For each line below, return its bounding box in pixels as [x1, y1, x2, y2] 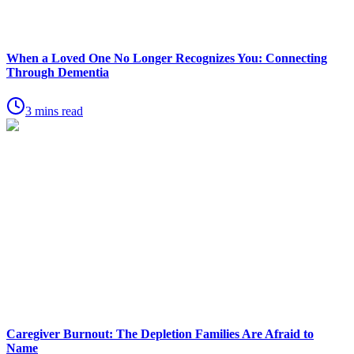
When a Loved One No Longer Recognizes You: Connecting [6, 51, 327, 65]
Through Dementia [6, 65, 109, 79]
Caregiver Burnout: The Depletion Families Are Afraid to [6, 327, 314, 341]
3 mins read [25, 104, 83, 118]
